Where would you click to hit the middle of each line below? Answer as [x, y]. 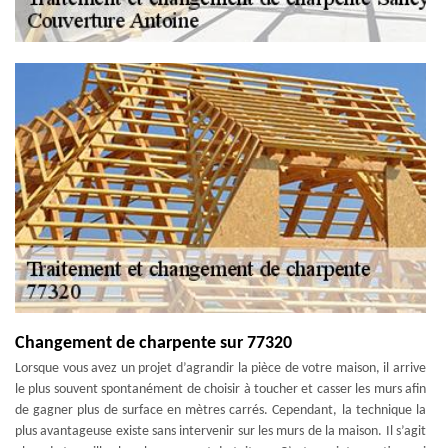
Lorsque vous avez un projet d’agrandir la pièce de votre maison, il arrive [220, 368]
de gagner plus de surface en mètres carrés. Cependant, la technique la [220, 410]
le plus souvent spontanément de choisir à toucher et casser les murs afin [220, 389]
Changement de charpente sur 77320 [153, 343]
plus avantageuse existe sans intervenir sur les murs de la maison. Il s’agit [220, 431]
